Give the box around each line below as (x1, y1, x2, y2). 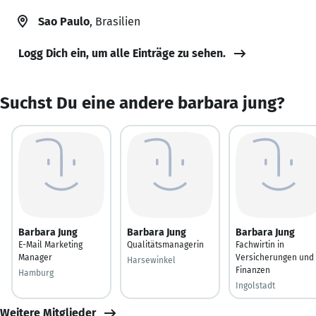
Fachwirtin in (236, 239, 284, 250)
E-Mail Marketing (18, 239, 83, 250)
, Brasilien (90, 14, 140, 28)
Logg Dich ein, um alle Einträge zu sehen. (18, 46, 226, 60)
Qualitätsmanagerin (127, 239, 204, 250)
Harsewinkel (127, 255, 176, 265)
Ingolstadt (236, 280, 275, 291)
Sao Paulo (38, 14, 90, 28)
